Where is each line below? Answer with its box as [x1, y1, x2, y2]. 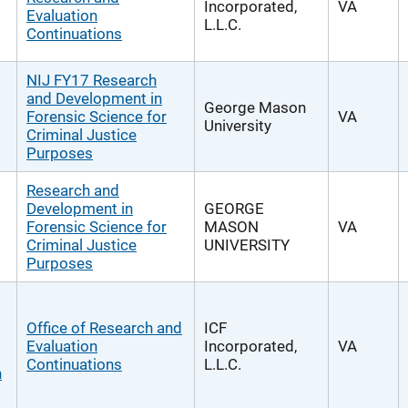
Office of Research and [26, 319, 182, 337]
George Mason [204, 98, 306, 117]
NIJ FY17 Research [26, 71, 157, 89]
